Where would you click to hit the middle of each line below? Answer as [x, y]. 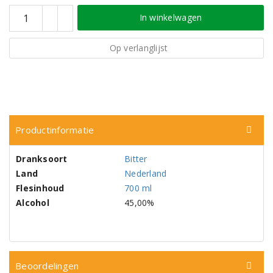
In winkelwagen [171, 17]
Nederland [146, 173]
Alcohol [33, 203]
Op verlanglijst [139, 48]
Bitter [136, 159]
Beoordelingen [47, 266]
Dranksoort [42, 159]
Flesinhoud [40, 188]
